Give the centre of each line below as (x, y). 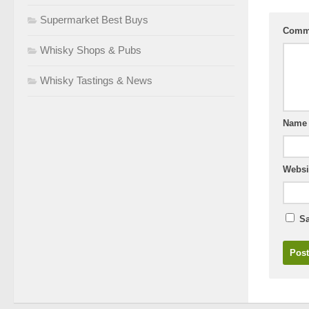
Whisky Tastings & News (96, 80)
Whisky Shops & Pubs (91, 50)
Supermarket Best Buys (94, 19)
